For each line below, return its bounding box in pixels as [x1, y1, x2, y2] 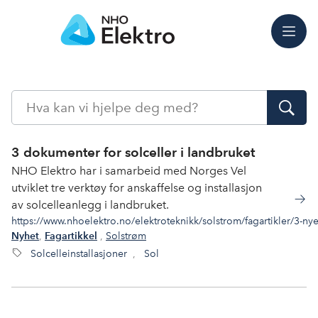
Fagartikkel [45, 230, 97, 242]
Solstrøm [106, 229, 146, 242]
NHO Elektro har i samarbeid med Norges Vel [11, 164, 246, 177]
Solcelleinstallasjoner [31, 247, 127, 260]
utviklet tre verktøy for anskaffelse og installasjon [11, 181, 262, 194]
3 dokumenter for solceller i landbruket [11, 144, 255, 160]
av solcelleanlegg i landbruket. [11, 198, 169, 212]
